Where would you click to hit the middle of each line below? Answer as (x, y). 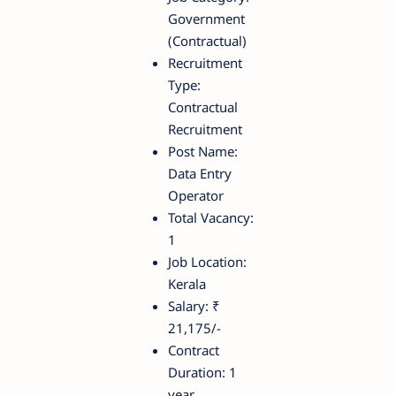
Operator (196, 195)
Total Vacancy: (211, 217)
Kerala (187, 283)
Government (206, 18)
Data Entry (200, 173)
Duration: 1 (202, 372)
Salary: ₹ (194, 305)
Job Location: (207, 261)
